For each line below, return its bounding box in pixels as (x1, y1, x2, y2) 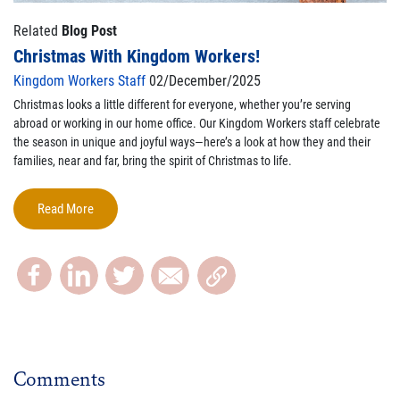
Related (13, 21, 62, 39)
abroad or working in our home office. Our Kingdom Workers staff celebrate (13, 115, 380, 130)
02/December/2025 (146, 71, 261, 89)
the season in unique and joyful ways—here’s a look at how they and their (13, 134, 371, 149)
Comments (13, 363, 105, 393)
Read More (37, 200, 94, 217)
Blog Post (62, 21, 117, 39)
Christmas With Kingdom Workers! (13, 45, 260, 67)
